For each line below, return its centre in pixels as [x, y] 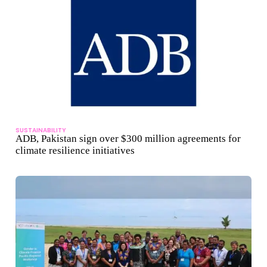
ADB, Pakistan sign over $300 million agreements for [128, 139]
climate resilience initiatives [75, 151]
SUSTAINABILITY [41, 131]
